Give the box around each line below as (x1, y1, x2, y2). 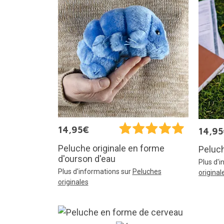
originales (57, 177, 88, 186)
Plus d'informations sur (57, 167, 132, 175)
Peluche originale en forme (57, 142, 164, 153)
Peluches (132, 167, 161, 175)
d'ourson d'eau (57, 153, 115, 164)
